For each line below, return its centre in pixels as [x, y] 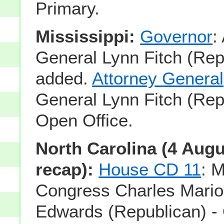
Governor [176, 36]
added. [64, 78]
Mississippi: [85, 36]
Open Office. [84, 120]
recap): [65, 169]
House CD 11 [150, 169]
